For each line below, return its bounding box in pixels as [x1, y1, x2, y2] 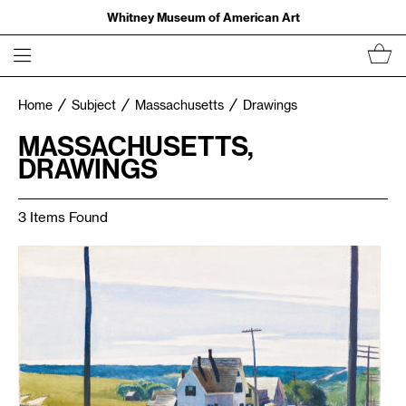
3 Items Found [18, 211, 108, 225]
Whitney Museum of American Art [106, 9, 300, 24]
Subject [72, 100, 116, 112]
